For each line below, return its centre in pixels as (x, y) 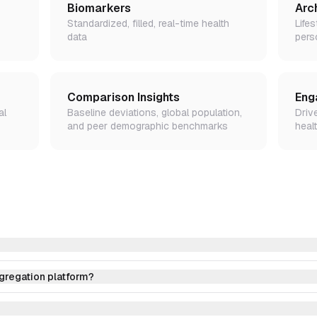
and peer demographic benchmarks (147, 126)
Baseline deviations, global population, (154, 113)
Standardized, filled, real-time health (148, 23)
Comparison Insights (123, 97)
